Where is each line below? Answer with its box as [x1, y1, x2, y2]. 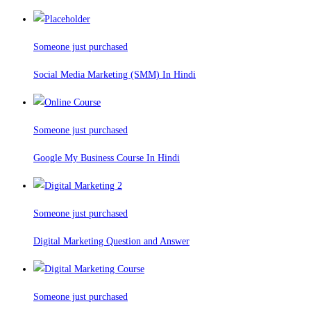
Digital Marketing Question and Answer [33, 236, 190, 247]
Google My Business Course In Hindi [33, 153, 180, 164]
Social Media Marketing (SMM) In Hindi [33, 69, 196, 81]
